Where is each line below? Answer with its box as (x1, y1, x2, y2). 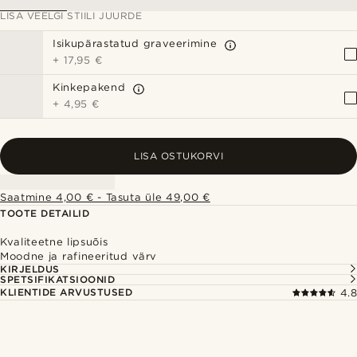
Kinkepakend (53, 81, 126, 93)
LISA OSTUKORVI (134, 150, 223, 162)
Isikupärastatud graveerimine (53, 37, 218, 49)
